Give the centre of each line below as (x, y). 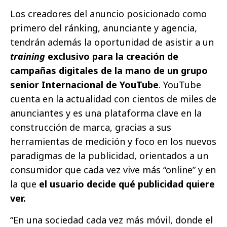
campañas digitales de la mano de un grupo (109, 71)
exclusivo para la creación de (112, 56)
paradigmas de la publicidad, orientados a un (109, 156)
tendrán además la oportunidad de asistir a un (112, 42)
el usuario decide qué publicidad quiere (127, 184)
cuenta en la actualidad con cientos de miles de (113, 99)
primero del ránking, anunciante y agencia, (104, 28)
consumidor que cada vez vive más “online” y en (113, 170)
